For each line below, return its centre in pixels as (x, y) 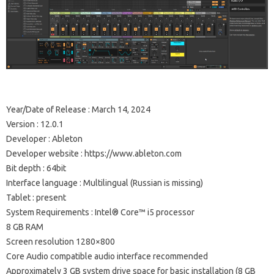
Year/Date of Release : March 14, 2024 (78, 110)
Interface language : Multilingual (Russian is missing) (105, 183)
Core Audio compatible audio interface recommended (107, 257)
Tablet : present (36, 198)
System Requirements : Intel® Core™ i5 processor (100, 213)
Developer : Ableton (44, 139)
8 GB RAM (25, 227)
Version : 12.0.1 (35, 124)
